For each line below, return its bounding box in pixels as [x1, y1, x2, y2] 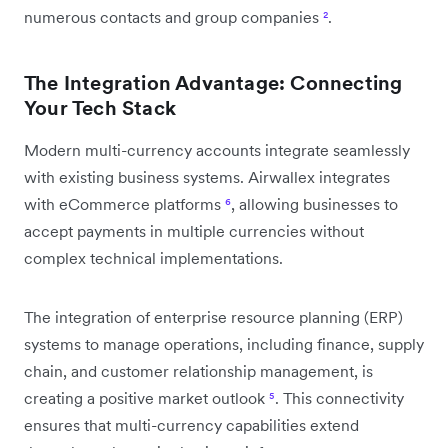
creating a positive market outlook [24, 387, 269, 408]
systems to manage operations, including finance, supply [24, 333, 424, 354]
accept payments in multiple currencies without [24, 220, 364, 241]
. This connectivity [275, 387, 404, 408]
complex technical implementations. [24, 247, 283, 268]
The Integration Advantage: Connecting [24, 69, 403, 96]
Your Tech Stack [24, 94, 176, 121]
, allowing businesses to [231, 193, 398, 214]
